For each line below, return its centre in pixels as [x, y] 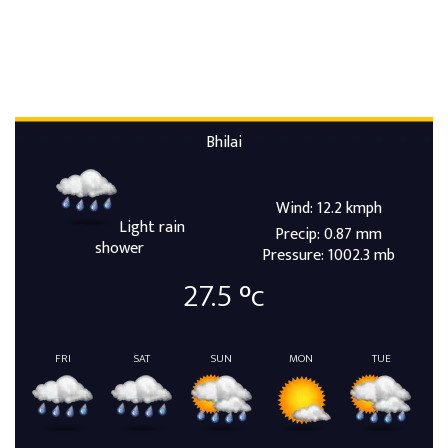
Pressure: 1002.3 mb [328, 255]
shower [119, 248]
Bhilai [224, 142]
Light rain [151, 227]
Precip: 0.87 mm [328, 234]
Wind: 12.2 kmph [328, 208]
